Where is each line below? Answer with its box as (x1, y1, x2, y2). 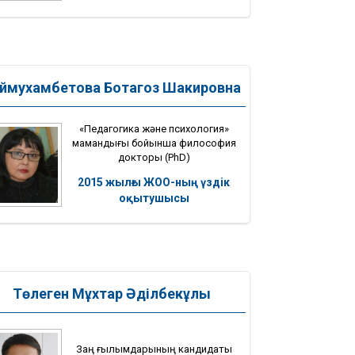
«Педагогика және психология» (78, 122, 229, 135)
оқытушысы (118, 191, 189, 204)
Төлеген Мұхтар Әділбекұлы (13, 285, 211, 303)
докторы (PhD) (117, 151, 190, 163)
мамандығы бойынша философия (71, 136, 236, 149)
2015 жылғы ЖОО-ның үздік (78, 175, 230, 189)
